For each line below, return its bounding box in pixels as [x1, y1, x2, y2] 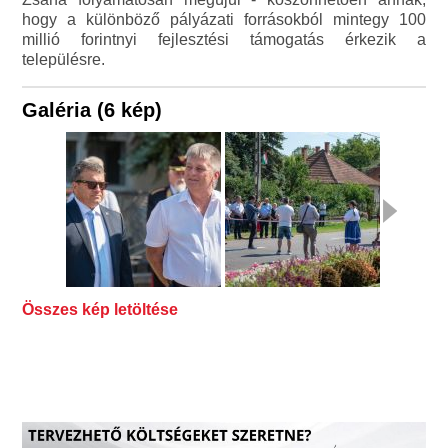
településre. [22, 51, 106, 69]
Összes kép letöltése [22, 301, 179, 319]
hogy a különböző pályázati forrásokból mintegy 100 [22, 11, 426, 29]
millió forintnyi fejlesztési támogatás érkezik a [22, 31, 426, 49]
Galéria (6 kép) [22, 99, 163, 122]
